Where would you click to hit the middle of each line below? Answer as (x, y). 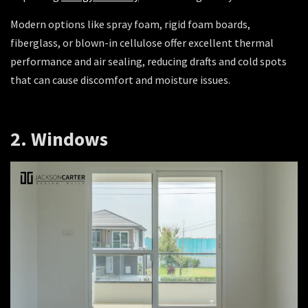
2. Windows (59, 139)
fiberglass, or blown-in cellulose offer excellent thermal (142, 42)
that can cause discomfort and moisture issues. (120, 79)
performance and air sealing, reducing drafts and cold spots (148, 61)
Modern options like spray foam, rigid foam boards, (130, 24)
